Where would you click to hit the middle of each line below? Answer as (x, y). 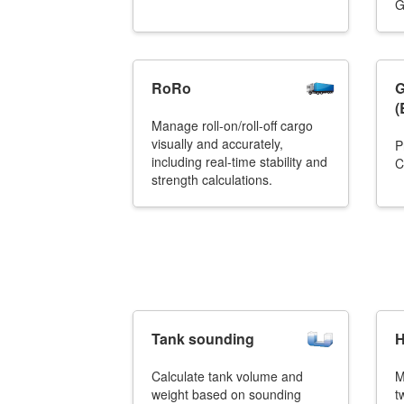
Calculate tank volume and (227, 376)
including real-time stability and (239, 161)
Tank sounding (203, 339)
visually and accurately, (217, 143)
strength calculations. (212, 179)
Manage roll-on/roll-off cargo (232, 125)
